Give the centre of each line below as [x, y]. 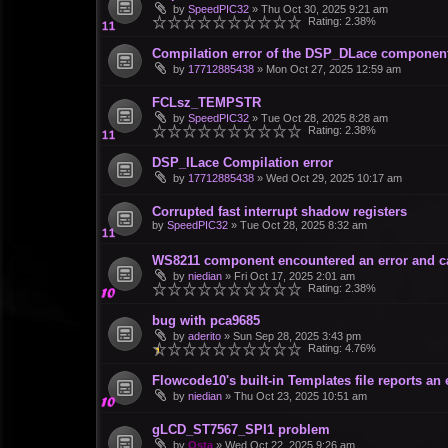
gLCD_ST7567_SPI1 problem [241, 430]
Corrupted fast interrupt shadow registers [279, 212]
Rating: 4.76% [339, 348]
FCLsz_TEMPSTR [206, 103]
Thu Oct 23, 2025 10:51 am [300, 396]
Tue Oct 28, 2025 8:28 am [324, 118]
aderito [204, 336]
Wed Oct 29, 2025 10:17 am [334, 178]
